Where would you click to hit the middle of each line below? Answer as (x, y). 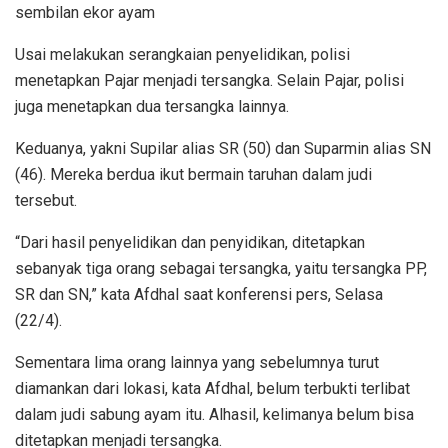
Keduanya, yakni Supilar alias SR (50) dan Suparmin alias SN (223, 148)
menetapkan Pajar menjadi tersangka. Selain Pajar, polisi (209, 80)
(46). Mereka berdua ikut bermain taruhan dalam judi (193, 174)
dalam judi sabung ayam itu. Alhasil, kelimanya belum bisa (214, 414)
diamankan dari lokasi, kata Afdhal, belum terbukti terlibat (212, 388)
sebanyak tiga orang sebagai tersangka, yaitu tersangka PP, (221, 268)
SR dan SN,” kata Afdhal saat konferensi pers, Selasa (199, 294)
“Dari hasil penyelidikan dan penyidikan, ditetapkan (190, 242)
